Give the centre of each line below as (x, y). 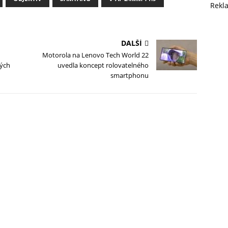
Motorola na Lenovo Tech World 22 (96, 55)
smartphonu (130, 76)
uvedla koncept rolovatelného (103, 65)
